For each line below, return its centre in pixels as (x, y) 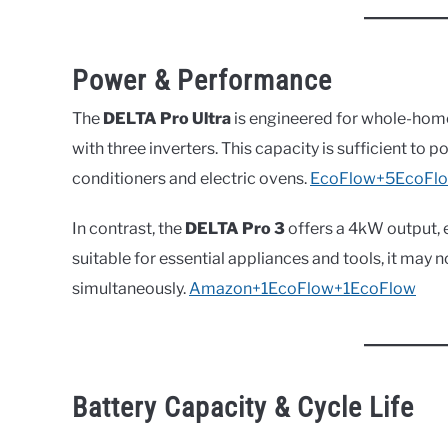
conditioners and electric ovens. (191, 178)
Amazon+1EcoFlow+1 (269, 288)
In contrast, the (128, 228)
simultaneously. (130, 288)
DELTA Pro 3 (235, 228)
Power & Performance (202, 80)
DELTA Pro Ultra (167, 118)
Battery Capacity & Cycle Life (243, 407)
